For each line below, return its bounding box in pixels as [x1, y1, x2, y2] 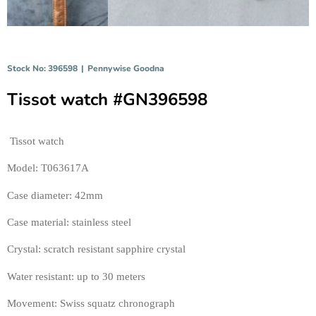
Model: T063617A [7, 162, 91, 174]
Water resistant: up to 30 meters [7, 270, 148, 282]
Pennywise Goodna [87, 62, 164, 74]
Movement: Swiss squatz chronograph [7, 298, 178, 310]
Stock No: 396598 [7, 62, 78, 74]
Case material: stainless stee [7, 216, 128, 228]
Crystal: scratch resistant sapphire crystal [7, 243, 188, 255]
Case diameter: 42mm [7, 189, 103, 201]
